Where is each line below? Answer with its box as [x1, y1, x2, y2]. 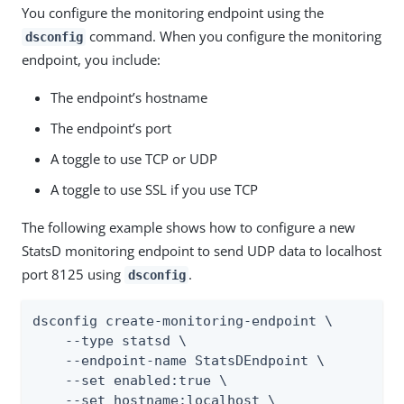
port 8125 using [22, 265, 124, 283]
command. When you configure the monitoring [86, 27, 382, 45]
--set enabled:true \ [32, 372, 227, 389]
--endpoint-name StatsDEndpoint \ [32, 353, 325, 369]
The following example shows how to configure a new [22, 218, 355, 236]
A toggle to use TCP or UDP [50, 150, 217, 168]
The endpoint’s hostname [50, 88, 207, 106]
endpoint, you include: [22, 50, 161, 69]
